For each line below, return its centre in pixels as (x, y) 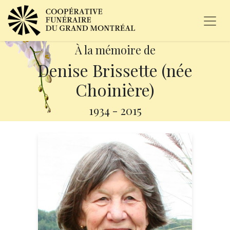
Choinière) (115, 90)
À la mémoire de (115, 50)
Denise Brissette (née (115, 70)
